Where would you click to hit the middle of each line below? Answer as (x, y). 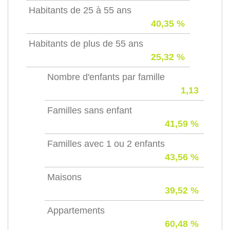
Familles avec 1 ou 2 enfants (106, 143)
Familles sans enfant (90, 110)
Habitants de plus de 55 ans (86, 43)
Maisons (64, 177)
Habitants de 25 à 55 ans (80, 10)
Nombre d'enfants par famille (106, 77)
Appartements (76, 210)
